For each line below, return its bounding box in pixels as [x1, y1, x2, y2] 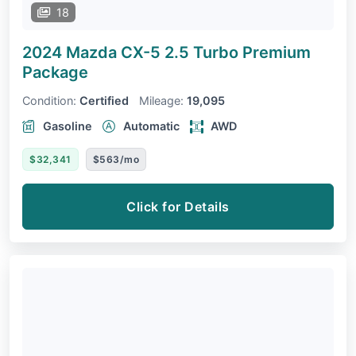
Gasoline [43, 118, 92, 133]
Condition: [22, 93, 76, 107]
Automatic [123, 118, 180, 133]
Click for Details [126, 198, 230, 215]
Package [22, 62, 88, 82]
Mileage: [139, 93, 184, 107]
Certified [79, 93, 129, 107]
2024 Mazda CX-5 [22, 42, 164, 62]
